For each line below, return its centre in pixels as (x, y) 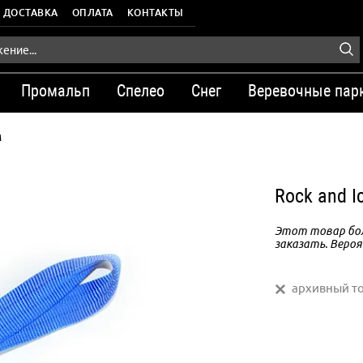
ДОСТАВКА (30, 13)
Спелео (141, 91)
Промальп (56, 91)
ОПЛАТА (92, 13)
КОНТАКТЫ (155, 13)
